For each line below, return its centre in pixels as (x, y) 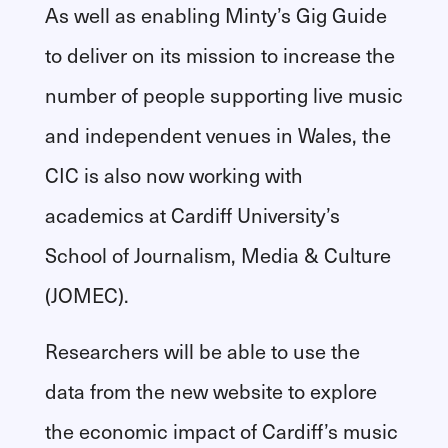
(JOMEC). (86, 295)
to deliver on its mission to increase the (219, 55)
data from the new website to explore (210, 391)
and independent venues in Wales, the (217, 135)
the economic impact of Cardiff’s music (221, 431)
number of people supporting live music (223, 95)
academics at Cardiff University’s (192, 215)
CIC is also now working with (173, 175)
